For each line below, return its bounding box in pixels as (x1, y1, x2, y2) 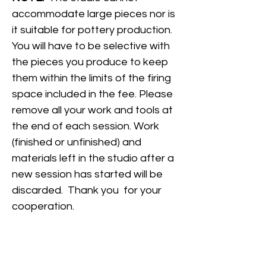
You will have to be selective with (12, 40, 170, 52)
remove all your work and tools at (12, 104, 173, 116)
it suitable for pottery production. (12, 24, 172, 36)
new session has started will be (12, 169, 163, 180)
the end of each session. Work (12, 121, 161, 132)
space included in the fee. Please (12, 88, 173, 100)
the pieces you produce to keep (12, 56, 168, 68)
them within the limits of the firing (12, 72, 171, 84)
